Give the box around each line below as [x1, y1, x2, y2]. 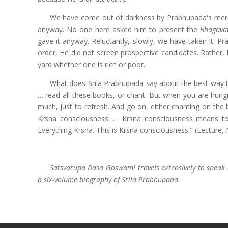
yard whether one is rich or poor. [37, 60, 145, 70]
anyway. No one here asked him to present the [37, 24, 200, 35]
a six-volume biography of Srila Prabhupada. [37, 175, 180, 185]
